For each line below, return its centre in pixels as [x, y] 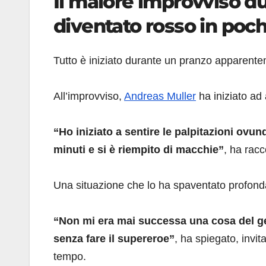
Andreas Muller [160, 96]
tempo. [70, 256]
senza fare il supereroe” [114, 238]
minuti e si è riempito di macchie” [139, 149]
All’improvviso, [89, 96]
